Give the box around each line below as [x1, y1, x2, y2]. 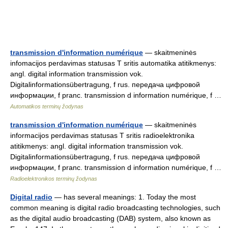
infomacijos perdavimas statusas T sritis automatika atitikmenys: [10, 59, 216, 67]
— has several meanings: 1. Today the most [52, 193, 196, 201]
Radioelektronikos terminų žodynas [10, 176, 97, 182]
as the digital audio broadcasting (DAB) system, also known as [10, 214, 211, 222]
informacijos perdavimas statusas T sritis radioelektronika [10, 131, 194, 139]
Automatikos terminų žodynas [10, 103, 83, 109]
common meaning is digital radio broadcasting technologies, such [10, 204, 220, 212]
